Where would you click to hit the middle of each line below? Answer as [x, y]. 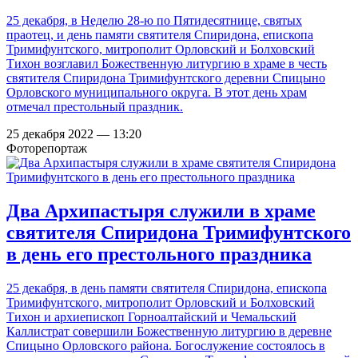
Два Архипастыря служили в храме [161, 211]
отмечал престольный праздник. [95, 107]
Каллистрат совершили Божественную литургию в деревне [169, 331]
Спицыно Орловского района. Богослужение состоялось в [166, 345]
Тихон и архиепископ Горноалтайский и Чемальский [151, 316]
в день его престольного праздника [159, 255]
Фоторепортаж [47, 149]
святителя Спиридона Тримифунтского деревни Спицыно [166, 78]
